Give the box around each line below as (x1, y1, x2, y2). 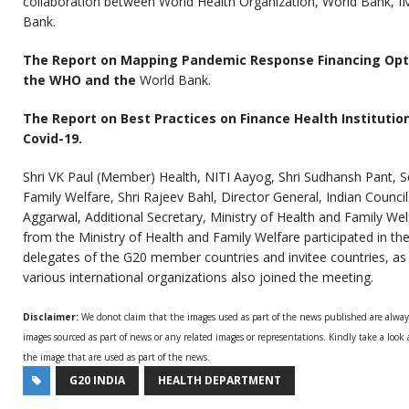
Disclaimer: (23, 310, 81, 323)
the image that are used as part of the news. (23, 351, 210, 363)
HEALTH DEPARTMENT (158, 372, 281, 388)
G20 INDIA (69, 372, 125, 388)
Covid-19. (23, 130, 82, 147)
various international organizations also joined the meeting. (23, 268, 373, 286)
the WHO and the (23, 71, 140, 89)
